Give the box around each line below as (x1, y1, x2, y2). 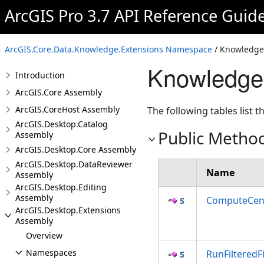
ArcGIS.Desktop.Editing (15, 181, 107, 193)
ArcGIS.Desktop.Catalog (15, 118, 108, 130)
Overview (26, 230, 62, 241)
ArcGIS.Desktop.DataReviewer (15, 159, 133, 170)
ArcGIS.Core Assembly (15, 87, 102, 98)
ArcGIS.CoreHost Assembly (15, 104, 120, 115)
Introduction (15, 70, 65, 81)
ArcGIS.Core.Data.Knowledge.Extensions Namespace (5, 44, 212, 55)
